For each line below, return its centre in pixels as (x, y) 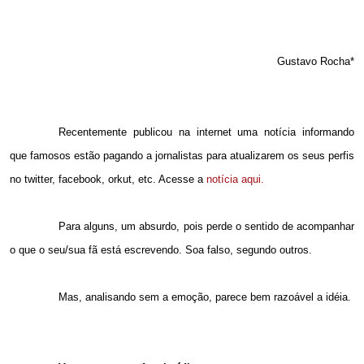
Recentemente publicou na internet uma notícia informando (206, 132)
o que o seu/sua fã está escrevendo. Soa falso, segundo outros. (161, 250)
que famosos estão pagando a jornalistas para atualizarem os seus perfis (182, 156)
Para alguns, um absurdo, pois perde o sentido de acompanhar (206, 227)
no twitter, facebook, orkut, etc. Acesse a (108, 180)
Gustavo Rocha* (316, 62)
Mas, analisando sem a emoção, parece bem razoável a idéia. (205, 297)
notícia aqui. (235, 180)
